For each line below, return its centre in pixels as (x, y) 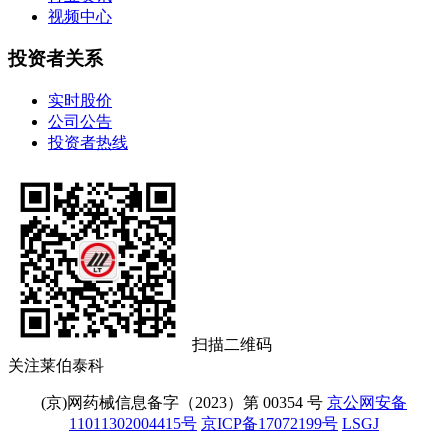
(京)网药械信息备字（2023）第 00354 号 (182, 403)
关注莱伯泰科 (56, 366)
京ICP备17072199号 (269, 424)
